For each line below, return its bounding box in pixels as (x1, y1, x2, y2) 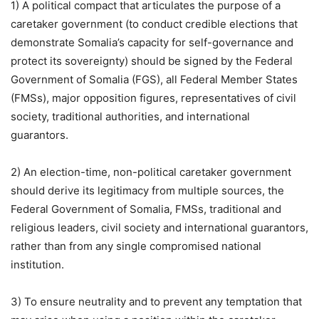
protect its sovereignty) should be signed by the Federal (11, 53, 293, 68)
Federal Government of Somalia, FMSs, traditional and (11, 202, 281, 216)
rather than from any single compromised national (11, 239, 261, 253)
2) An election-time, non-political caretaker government (11, 164, 291, 179)
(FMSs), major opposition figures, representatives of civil (11, 90, 296, 105)
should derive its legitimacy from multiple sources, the (11, 183, 284, 197)
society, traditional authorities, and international (11, 109, 250, 123)
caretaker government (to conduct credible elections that (11, 16, 298, 31)
